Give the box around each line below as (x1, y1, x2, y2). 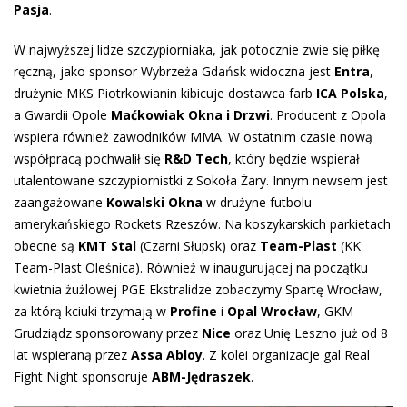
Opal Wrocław (227, 302, 317, 320)
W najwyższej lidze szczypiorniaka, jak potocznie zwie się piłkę (14, 40, 380, 58)
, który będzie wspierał (228, 149, 360, 167)
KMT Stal (78, 236, 136, 254)
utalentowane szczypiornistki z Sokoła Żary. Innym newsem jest (14, 171, 388, 189)
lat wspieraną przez (14, 345, 131, 363)
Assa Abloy (131, 345, 203, 363)
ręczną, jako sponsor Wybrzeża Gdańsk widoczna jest (14, 62, 334, 80)
